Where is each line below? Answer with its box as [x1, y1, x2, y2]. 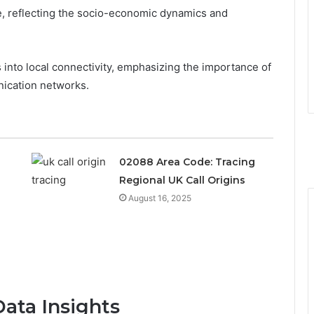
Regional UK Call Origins [118, 173, 245, 186]
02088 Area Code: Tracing [118, 155, 255, 168]
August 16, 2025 [128, 192, 191, 203]
